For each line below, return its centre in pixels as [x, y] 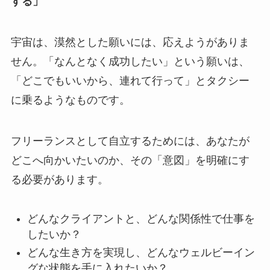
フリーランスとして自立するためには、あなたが [130, 141]
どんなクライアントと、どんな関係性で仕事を [141, 218]
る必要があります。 [59, 179]
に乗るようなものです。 [70, 100]
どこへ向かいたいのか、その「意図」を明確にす [130, 160]
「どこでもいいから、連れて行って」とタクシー [130, 80]
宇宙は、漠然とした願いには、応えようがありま [130, 42]
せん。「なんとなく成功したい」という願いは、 [130, 61]
